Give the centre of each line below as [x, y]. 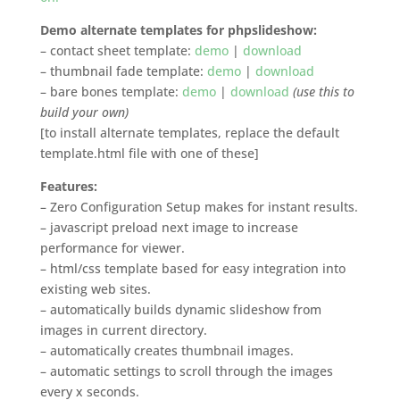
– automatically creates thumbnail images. [167, 350]
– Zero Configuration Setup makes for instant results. [199, 207]
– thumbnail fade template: [123, 71]
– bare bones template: [111, 92]
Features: [68, 186]
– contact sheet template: [117, 50]
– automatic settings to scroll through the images [186, 371]
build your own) [84, 112]
